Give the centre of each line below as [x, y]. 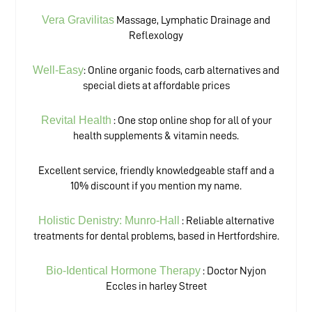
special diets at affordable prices [156, 86]
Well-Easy [58, 70]
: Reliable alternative [227, 221]
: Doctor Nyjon [233, 271]
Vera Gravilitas [78, 20]
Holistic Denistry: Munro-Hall [109, 221]
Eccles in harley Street [156, 287]
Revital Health [76, 120]
